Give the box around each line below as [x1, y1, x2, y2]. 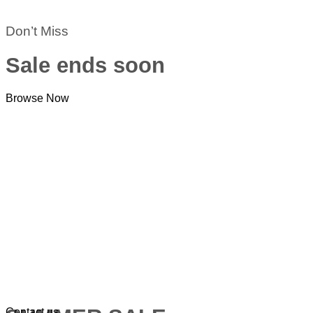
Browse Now [6, 92, 69, 105]
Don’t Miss [6, 24, 68, 39]
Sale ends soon [6, 53, 165, 78]
